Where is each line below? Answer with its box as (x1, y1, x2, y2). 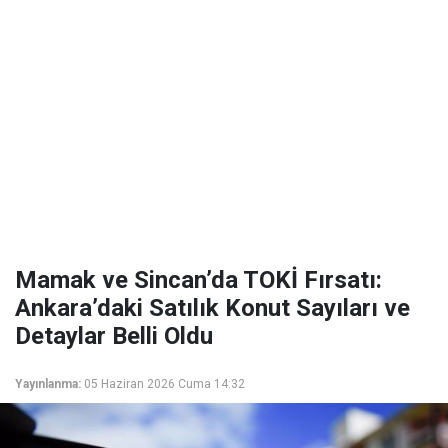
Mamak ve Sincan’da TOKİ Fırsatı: (15, 266, 382, 294)
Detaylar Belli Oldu (15, 322, 213, 350)
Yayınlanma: (15, 377, 81, 391)
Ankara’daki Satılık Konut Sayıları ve (15, 294, 410, 322)
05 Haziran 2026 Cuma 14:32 (84, 377, 245, 391)
